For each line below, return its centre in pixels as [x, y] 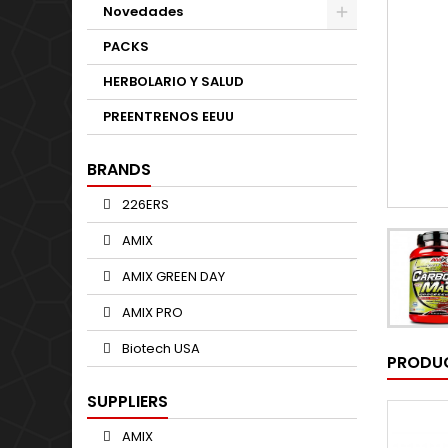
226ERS [144, 204]
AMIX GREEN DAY [172, 276]
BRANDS [119, 169]
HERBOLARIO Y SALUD [173, 81]
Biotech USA [159, 348]
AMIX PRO [151, 312]
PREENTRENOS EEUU [168, 116]
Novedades [143, 11]
